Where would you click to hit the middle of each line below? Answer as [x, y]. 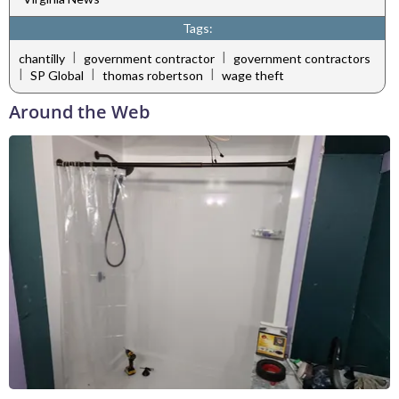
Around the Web [79, 112]
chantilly [42, 58]
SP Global [57, 76]
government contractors [302, 58]
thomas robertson [153, 76]
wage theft [253, 76]
